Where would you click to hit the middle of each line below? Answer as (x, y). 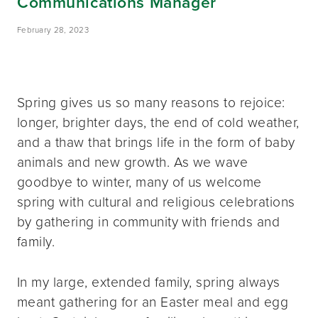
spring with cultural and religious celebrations (156, 202)
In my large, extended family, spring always (149, 282)
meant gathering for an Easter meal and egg (153, 302)
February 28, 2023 (53, 30)
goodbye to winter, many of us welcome (139, 182)
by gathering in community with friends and (149, 221)
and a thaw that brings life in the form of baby (156, 142)
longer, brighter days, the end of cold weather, (158, 122)
